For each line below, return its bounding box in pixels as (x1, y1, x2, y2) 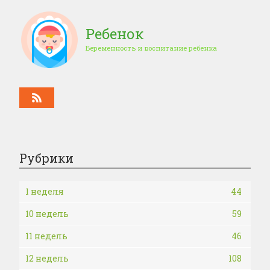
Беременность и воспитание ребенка (86, 43, 217, 52)
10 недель (25, 208, 69, 219)
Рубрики (19, 150, 74, 166)
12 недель (25, 253, 69, 264)
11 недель (25, 230, 67, 242)
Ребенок (86, 24, 144, 43)
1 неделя (25, 186, 64, 197)
